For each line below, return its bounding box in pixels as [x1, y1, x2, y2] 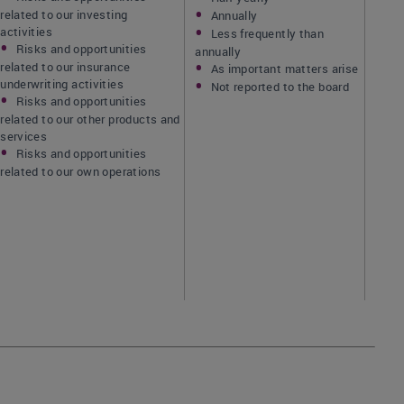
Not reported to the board [210, 78, 350, 95]
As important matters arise [210, 60, 359, 77]
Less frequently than [210, 25, 325, 41]
